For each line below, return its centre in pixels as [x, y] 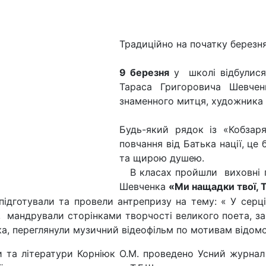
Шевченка [144, 187]
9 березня [147, 73]
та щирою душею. [162, 158]
